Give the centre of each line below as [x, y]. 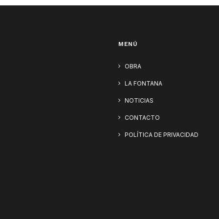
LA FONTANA [143, 83]
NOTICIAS [139, 100]
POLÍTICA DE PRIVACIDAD [162, 135]
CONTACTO [142, 118]
